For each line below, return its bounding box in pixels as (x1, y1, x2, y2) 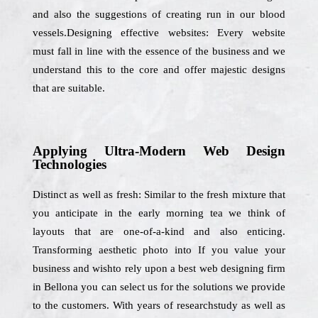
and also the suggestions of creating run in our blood (33, 9, 285, 20)
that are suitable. (33, 82, 105, 94)
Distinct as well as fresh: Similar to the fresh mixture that (33, 189, 285, 200)
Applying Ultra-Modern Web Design (33, 143, 285, 158)
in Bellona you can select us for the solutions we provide (33, 281, 285, 292)
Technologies (33, 157, 106, 172)
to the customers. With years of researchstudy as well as (33, 300, 285, 311)
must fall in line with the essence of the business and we (33, 45, 285, 57)
